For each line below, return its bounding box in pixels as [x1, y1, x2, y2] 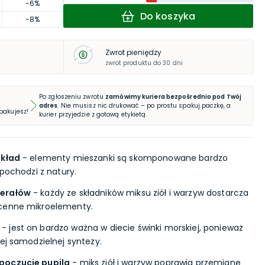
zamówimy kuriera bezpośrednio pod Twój [105, 92, 241, 101]
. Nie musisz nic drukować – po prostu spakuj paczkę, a [57, 101, 231, 110]
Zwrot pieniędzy [105, 47, 162, 57]
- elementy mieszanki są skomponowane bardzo [20, 152, 228, 164]
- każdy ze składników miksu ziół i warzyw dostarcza [30, 187, 249, 199]
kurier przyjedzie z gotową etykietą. [39, 110, 147, 119]
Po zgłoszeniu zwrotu [39, 92, 104, 101]
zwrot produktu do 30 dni [105, 58, 183, 67]
